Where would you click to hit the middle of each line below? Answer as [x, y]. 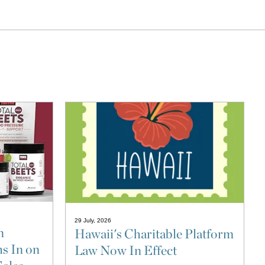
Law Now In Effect [126, 251]
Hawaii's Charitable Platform [154, 234]
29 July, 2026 [93, 221]
